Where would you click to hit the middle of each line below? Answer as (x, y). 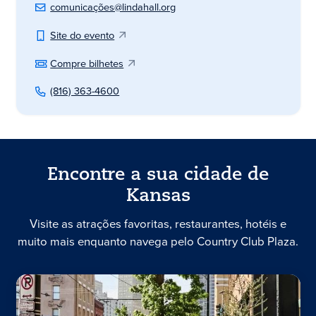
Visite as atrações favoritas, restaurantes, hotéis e (158, 224)
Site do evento (83, 35)
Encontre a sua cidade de (158, 176)
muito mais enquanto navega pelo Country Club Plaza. (158, 242)
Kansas (158, 197)
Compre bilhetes (87, 63)
